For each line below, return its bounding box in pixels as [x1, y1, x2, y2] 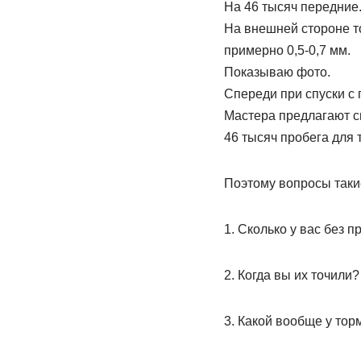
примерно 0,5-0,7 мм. [223, 44, 351, 57]
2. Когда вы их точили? [223, 268, 359, 282]
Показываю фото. [223, 65, 330, 79]
